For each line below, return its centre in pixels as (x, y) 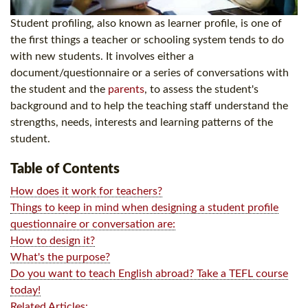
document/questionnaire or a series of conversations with (150, 73)
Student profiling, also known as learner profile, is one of (146, 23)
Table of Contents (65, 169)
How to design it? (53, 240)
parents (126, 89)
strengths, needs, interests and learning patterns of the (142, 122)
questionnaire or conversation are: (93, 224)
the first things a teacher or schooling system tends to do (147, 40)
